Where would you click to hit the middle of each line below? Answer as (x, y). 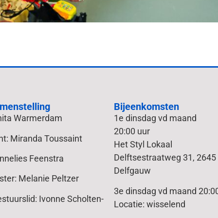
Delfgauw (132, 171)
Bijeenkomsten (146, 107)
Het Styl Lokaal (143, 145)
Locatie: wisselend (150, 204)
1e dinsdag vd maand (155, 118)
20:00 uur (132, 131)
